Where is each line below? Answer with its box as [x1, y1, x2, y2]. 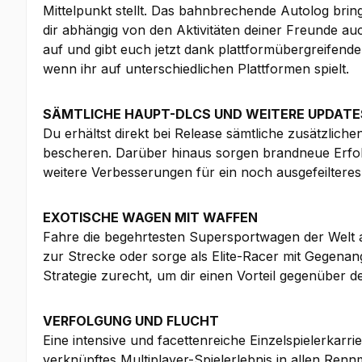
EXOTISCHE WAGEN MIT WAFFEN [43, 209, 258, 225]
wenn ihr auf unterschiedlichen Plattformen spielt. [43, 61, 349, 77]
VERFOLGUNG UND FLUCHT [43, 313, 219, 329]
